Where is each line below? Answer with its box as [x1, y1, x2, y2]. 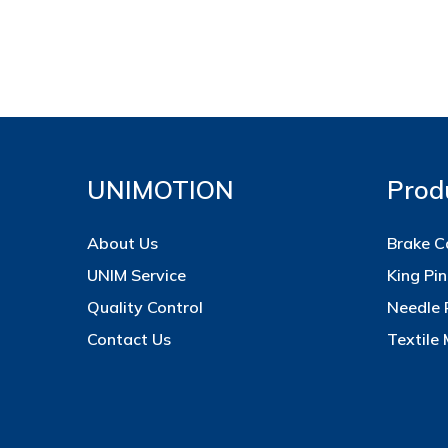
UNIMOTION [87, 174, 234, 205]
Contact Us [87, 329, 171, 349]
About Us [87, 233, 158, 253]
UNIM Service [87, 265, 186, 285]
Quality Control [87, 297, 203, 317]
